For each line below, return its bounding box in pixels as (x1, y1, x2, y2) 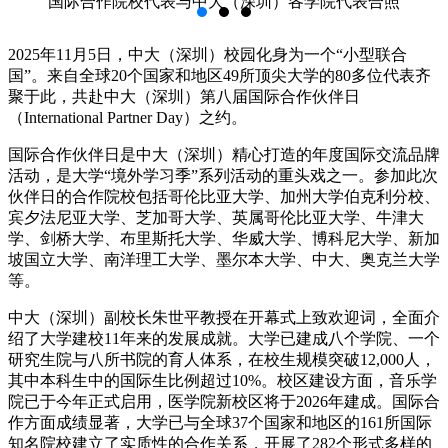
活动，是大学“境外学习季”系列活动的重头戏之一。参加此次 (8, 166, 438, 184)
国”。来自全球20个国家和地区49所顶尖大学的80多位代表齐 (8, 66, 431, 84)
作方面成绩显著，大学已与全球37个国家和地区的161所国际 (8, 413, 432, 431)
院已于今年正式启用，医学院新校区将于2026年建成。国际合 (8, 392, 440, 410)
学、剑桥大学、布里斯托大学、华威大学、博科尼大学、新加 (8, 229, 440, 247)
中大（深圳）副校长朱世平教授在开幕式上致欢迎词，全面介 (8, 308, 440, 326)
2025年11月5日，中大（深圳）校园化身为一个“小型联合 (8, 45, 407, 63)
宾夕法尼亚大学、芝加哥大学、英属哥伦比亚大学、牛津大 (8, 208, 424, 226)
